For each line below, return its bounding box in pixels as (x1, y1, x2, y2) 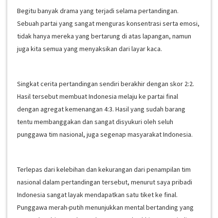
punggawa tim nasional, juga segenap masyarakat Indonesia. (17, 130, 193, 139)
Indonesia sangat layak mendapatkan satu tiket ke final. (17, 190, 178, 199)
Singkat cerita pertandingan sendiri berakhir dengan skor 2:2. (17, 79, 194, 88)
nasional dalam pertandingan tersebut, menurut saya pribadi (17, 178, 192, 186)
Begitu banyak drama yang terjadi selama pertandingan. (17, 6, 179, 15)
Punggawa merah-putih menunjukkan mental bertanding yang (17, 203, 194, 212)
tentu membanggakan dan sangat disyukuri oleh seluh (17, 117, 173, 126)
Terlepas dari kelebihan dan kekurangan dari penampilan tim (17, 165, 191, 174)
